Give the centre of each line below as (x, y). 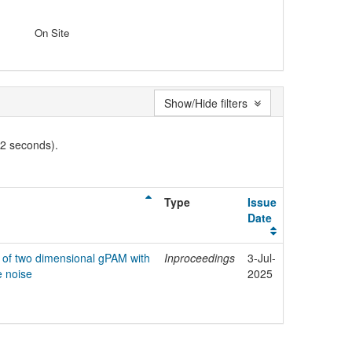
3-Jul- (262, 257)
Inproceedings (200, 257)
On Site (52, 32)
